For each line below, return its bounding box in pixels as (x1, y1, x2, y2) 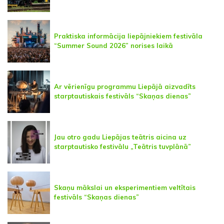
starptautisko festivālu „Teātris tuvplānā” (54, 142, 191, 151)
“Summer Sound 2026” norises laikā (54, 41, 173, 50)
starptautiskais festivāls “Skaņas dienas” (54, 92, 191, 100)
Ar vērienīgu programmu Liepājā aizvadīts (54, 82, 195, 91)
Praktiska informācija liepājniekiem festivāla (54, 32, 202, 40)
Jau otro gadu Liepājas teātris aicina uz (54, 133, 186, 141)
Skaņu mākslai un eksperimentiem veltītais (54, 183, 195, 192)
